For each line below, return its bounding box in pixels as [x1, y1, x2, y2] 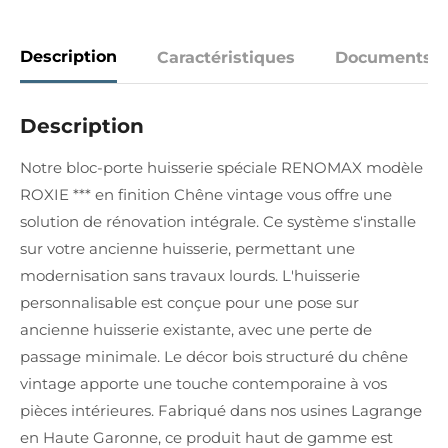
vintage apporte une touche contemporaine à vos [20, 374, 387, 393]
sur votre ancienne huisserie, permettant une [20, 239, 355, 258]
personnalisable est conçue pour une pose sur [20, 293, 359, 312]
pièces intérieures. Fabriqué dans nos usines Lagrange [20, 401, 422, 420]
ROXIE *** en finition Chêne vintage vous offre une [20, 185, 392, 204]
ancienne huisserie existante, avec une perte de [20, 320, 372, 339]
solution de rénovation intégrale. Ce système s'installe [20, 212, 416, 231]
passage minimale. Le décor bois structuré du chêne [20, 347, 408, 366]
